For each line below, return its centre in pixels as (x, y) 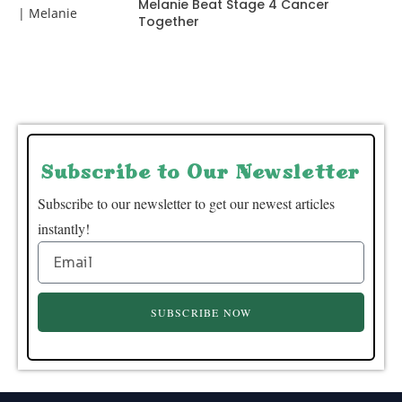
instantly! (64, 229)
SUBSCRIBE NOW (201, 313)
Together (168, 22)
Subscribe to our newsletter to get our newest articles (186, 204)
